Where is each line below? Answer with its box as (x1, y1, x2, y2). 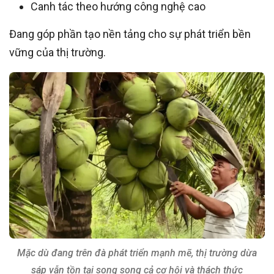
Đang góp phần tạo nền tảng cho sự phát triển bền (9, 28, 251, 41)
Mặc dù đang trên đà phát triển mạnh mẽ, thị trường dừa (17, 246, 257, 259)
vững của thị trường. (9, 46, 106, 59)
